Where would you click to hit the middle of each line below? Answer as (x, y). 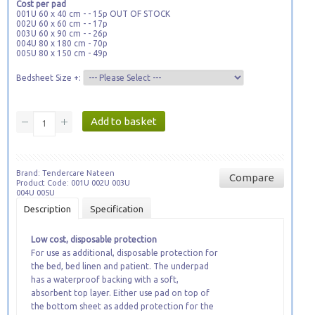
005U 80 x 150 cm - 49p (62, 53)
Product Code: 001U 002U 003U (73, 183)
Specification (117, 209)
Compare (251, 178)
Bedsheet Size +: (50, 78)
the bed (46, 266)
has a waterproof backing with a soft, (105, 279)
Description (47, 209)
